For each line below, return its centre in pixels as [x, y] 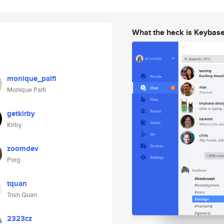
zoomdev [23, 148]
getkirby [21, 113]
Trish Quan [22, 195]
